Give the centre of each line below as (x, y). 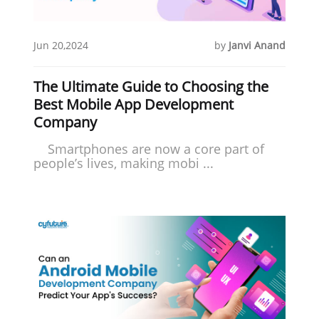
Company (66, 122)
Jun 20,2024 (61, 45)
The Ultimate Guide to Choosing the (151, 86)
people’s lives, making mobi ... (124, 163)
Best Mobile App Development (134, 104)
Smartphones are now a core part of (149, 148)
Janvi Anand (257, 45)
